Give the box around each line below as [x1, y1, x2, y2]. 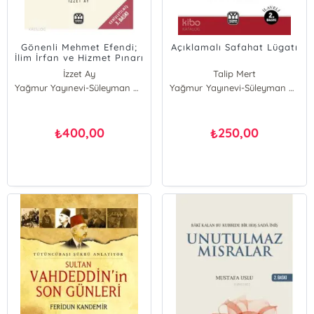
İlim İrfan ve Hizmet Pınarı [15, 52, 144, 63]
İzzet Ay [63, 68, 96, 79]
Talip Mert [213, 68, 257, 79]
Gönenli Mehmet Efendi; [21, 41, 138, 53]
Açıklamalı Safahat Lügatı [171, 41, 299, 53]
